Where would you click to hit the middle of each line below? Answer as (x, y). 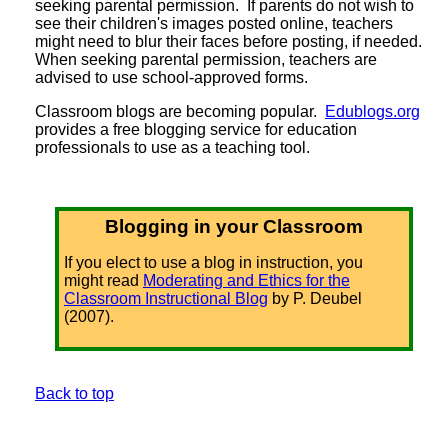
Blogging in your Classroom (234, 226)
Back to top (74, 393)
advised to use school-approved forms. (171, 77)
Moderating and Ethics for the (246, 280)
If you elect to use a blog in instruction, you (213, 262)
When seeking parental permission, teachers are (206, 59)
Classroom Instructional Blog (165, 298)
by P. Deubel (314, 298)
